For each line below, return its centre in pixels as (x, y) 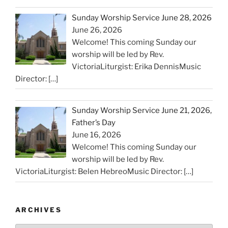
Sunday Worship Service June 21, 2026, (142, 111)
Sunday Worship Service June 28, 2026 (142, 18)
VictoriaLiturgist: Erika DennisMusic (137, 66)
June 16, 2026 (97, 135)
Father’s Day (94, 123)
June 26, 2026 (97, 30)
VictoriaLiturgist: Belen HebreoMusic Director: (99, 172)
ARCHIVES (38, 209)
